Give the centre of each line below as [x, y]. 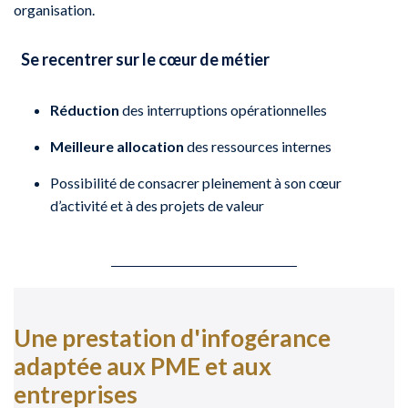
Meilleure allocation [117, 146]
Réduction [85, 109]
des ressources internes [258, 146]
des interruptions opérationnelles [223, 109]
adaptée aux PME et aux [143, 367]
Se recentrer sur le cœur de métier [146, 59]
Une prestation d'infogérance [172, 338]
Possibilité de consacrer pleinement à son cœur [196, 182]
